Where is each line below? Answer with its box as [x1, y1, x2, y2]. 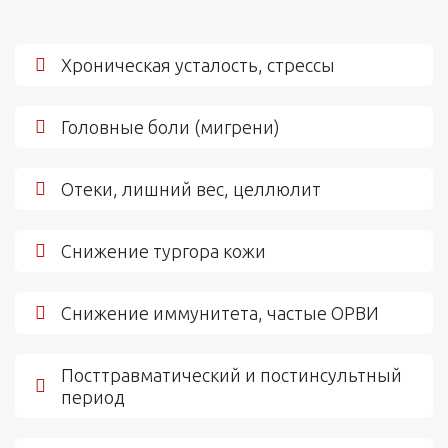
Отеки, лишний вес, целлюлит [61, 178, 321, 199]
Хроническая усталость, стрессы [61, 54, 335, 75]
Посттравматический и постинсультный [61, 364, 402, 385]
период [61, 386, 125, 407]
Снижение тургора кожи [61, 240, 266, 261]
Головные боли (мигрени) [61, 116, 280, 137]
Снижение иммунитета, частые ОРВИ [61, 302, 379, 323]
